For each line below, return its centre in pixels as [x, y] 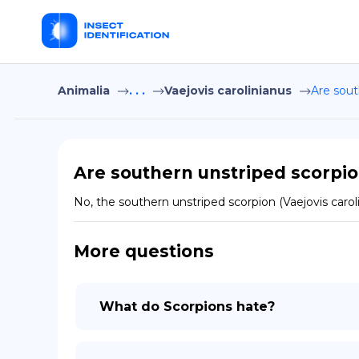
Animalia [84, 91]
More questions [144, 251]
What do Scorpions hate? [187, 307]
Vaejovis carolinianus [228, 91]
